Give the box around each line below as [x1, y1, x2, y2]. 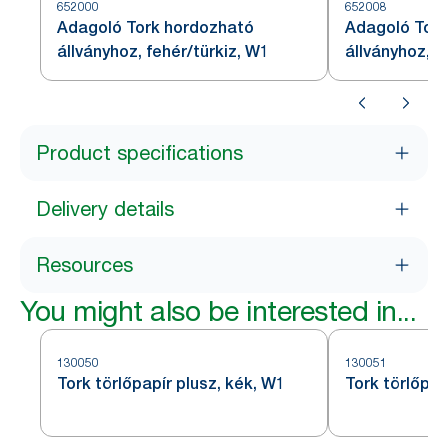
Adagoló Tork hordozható [57, 18, 254, 37]
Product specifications [36, 141, 243, 165]
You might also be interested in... [20, 294, 416, 328]
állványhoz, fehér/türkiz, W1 [57, 42, 269, 61]
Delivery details [36, 197, 174, 221]
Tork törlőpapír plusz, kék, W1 [57, 374, 285, 393]
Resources [36, 253, 133, 277]
